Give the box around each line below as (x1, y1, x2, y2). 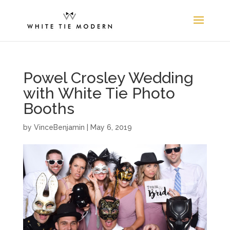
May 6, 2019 (90, 123, 132, 131)
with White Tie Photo (23, 84, 175, 102)
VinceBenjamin (33, 123, 85, 131)
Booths (23, 100, 74, 118)
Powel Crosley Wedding (23, 69, 194, 87)
